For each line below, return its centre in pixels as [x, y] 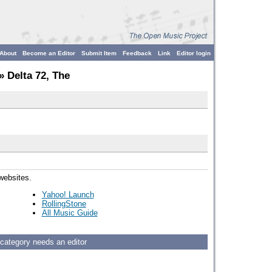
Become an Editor [49, 53]
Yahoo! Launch [68, 194]
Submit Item [99, 53]
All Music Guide [70, 212]
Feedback [137, 53]
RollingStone [64, 203]
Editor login [194, 53]
